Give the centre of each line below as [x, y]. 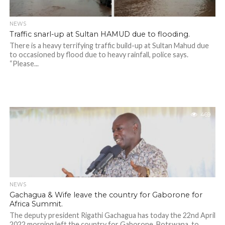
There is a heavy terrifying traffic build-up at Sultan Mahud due [109, 45]
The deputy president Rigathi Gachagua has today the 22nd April [112, 215]
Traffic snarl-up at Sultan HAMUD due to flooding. [99, 34]
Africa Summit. [36, 204]
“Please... [24, 64]
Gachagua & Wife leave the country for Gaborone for [106, 195]
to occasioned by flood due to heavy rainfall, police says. [99, 54]
